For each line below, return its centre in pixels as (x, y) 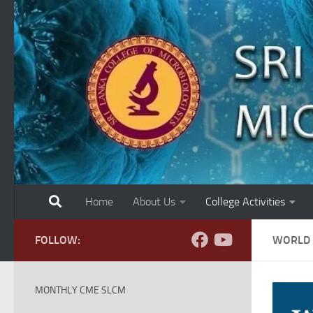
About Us (154, 201)
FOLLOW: (58, 240)
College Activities (245, 201)
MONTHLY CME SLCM (80, 290)
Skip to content (56, 20)
